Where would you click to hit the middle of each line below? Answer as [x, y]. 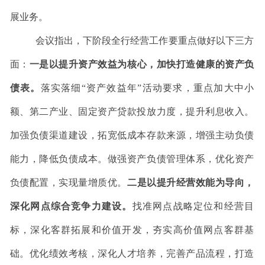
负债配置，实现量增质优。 [68, 182]
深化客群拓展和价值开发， [92, 230]
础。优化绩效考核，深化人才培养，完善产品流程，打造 [132, 253]
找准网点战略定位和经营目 [193, 206]
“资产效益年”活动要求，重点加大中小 [168, 88]
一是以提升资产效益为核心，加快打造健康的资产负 [142, 64]
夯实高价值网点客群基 [203, 230]
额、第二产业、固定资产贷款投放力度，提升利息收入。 [132, 111]
